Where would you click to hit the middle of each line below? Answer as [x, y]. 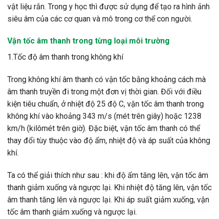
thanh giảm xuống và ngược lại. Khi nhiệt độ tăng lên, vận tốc [109, 187]
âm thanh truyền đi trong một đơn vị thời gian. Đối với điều [104, 92]
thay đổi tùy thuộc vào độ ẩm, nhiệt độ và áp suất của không [109, 141]
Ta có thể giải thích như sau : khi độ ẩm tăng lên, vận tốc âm [108, 175]
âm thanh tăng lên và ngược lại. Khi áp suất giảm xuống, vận [108, 199]
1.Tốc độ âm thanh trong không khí [65, 57]
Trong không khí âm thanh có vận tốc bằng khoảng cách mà [107, 80]
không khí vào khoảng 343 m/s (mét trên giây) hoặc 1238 [104, 116]
